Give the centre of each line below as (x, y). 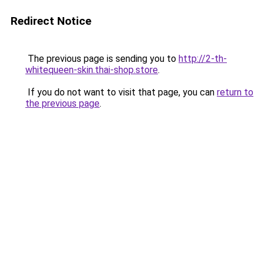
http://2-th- (203, 59)
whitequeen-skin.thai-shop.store (92, 70)
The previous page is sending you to (102, 59)
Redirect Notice (51, 21)
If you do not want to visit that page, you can (121, 92)
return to (235, 92)
